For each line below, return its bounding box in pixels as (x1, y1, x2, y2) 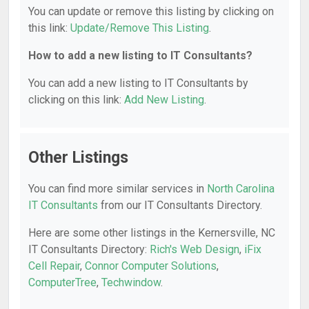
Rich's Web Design (150, 243, 239, 256)
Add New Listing (124, 93, 204, 106)
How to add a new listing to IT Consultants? (28, 49, 252, 62)
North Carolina (207, 182, 275, 195)
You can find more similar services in (28, 182, 207, 195)
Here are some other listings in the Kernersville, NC (28, 226, 275, 239)
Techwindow (101, 276, 161, 289)
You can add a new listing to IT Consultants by (28, 77, 248, 90)
